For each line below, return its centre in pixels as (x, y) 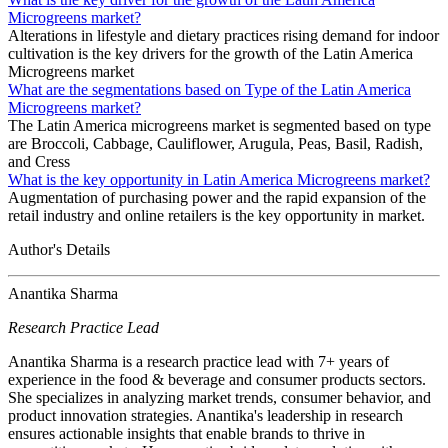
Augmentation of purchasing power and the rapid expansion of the (217, 198)
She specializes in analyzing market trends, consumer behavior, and (219, 398)
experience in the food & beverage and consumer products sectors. (217, 380)
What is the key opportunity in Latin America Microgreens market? (219, 180)
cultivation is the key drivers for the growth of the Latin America (210, 54)
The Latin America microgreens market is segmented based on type (219, 126)
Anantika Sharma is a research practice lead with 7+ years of (198, 362)
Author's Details (59, 250)
